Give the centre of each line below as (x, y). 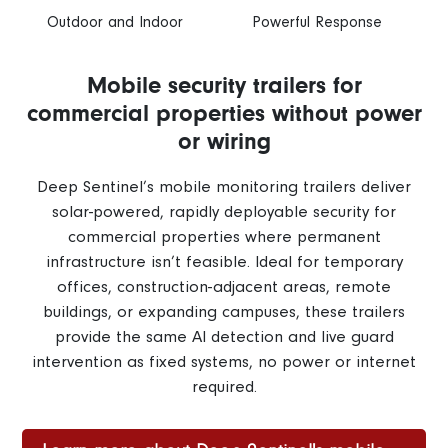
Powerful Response (316, 22)
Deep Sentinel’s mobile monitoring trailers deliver (224, 187)
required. (224, 387)
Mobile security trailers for (224, 86)
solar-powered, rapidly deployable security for (224, 212)
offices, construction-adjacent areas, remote (224, 287)
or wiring (224, 142)
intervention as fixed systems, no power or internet (224, 362)
